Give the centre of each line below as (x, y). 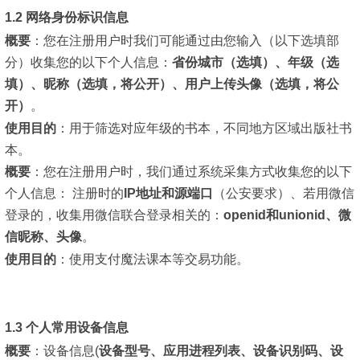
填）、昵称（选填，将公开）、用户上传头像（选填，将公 (172, 84)
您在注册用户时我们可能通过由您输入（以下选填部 (191, 40)
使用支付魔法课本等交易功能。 (159, 260)
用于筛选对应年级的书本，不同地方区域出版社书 (211, 128)
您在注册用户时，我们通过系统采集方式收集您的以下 (198, 172)
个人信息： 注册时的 (64, 194)
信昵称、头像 (43, 237)
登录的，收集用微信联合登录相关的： (114, 215)
